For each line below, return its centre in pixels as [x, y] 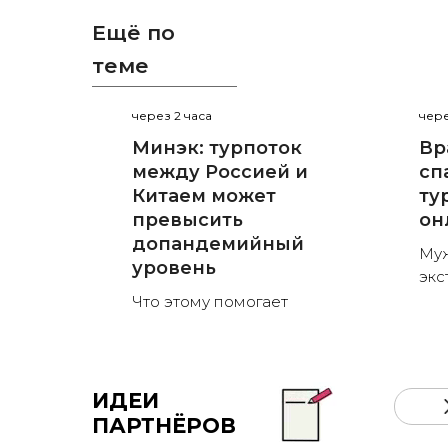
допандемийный [218, 244]
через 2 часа [172, 116]
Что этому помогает [210, 302]
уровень [174, 268]
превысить [187, 220]
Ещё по [133, 32]
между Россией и [220, 172]
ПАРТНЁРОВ [164, 426]
